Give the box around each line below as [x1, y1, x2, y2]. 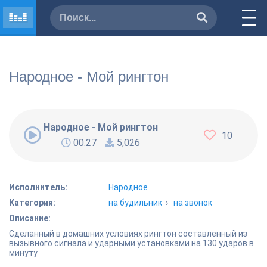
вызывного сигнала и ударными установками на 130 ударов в [9, 238, 254, 248]
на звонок [173, 198, 213, 207]
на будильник [108, 198, 163, 207]
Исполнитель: [9, 182, 67, 192]
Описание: [9, 213, 51, 223]
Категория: [9, 198, 55, 207]
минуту [9, 248, 38, 257]
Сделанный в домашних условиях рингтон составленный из [9, 229, 247, 238]
